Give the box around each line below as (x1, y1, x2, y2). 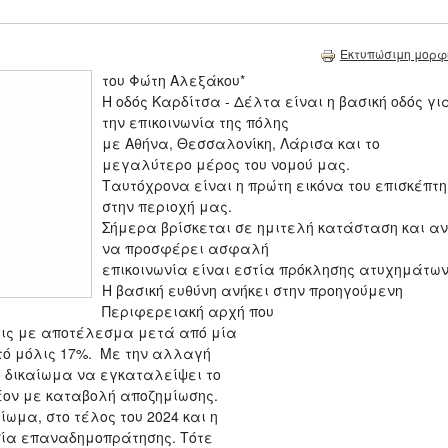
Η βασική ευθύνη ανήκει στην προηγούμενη (102, 280, 403, 301)
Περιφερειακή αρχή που (102, 301, 274, 322)
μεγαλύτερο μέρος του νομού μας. (102, 154, 350, 175)
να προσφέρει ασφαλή (102, 238, 269, 259)
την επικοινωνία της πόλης (102, 112, 289, 133)
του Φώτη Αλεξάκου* (102, 70, 245, 91)
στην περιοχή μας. (102, 196, 236, 217)
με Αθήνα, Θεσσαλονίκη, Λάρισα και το (102, 133, 380, 154)
